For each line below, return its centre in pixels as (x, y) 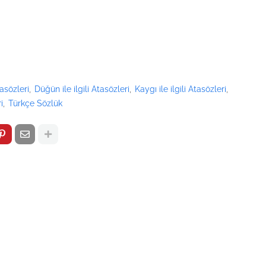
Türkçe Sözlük (35, 103)
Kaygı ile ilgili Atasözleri (180, 89)
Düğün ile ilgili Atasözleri (82, 89)
